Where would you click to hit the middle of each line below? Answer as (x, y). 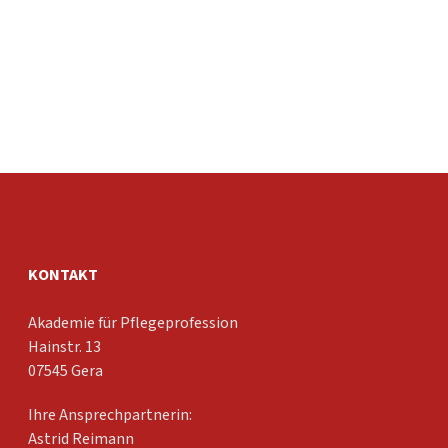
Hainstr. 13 (64, 347)
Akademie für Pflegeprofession (133, 323)
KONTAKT (63, 274)
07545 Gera (65, 371)
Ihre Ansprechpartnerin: (110, 415)
